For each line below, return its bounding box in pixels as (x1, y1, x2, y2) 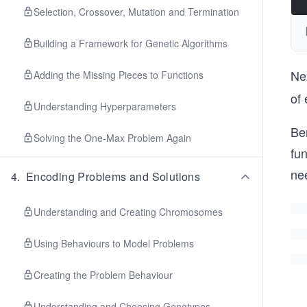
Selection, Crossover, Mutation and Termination (34, 5, 239, 19)
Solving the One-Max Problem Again (34, 131, 191, 145)
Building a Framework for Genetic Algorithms (34, 36, 228, 50)
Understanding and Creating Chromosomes (34, 205, 223, 219)
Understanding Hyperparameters (34, 99, 176, 113)
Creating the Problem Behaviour (34, 268, 173, 282)
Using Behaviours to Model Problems (34, 236, 194, 250)
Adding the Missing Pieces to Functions (34, 68, 204, 82)
